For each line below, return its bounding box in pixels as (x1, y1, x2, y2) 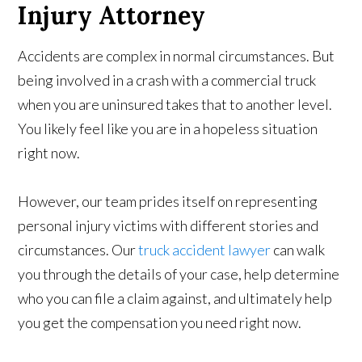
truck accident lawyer (138, 241, 271, 259)
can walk (271, 241, 326, 259)
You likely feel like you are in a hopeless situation (18, 120, 318, 137)
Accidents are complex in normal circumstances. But (18, 47, 335, 65)
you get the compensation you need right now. (18, 314, 302, 331)
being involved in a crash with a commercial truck (18, 71, 317, 89)
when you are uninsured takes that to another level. (18, 95, 333, 113)
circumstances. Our (18, 241, 139, 259)
